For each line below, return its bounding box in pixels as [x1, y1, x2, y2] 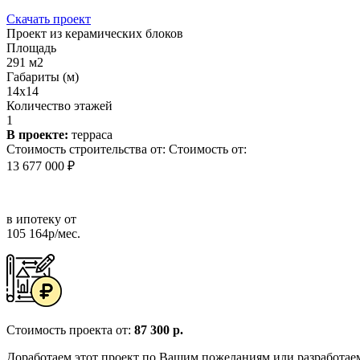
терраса [68, 127, 112, 141]
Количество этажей [6, 98, 112, 112]
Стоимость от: [169, 141, 247, 156]
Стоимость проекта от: [6, 322, 134, 337]
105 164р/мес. [6, 226, 80, 240]
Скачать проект [6, 11, 91, 26]
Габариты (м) [6, 69, 79, 84]
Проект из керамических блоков [6, 26, 183, 40]
